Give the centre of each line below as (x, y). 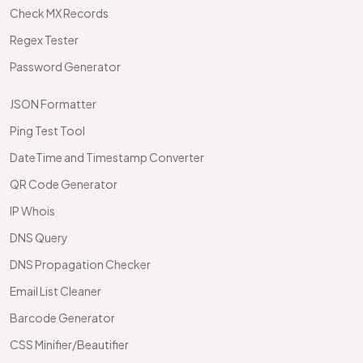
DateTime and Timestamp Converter (107, 157)
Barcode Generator (62, 318)
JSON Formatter (53, 104)
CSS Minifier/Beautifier (69, 344)
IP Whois (32, 211)
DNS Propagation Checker (80, 264)
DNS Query (39, 237)
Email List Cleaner (56, 291)
